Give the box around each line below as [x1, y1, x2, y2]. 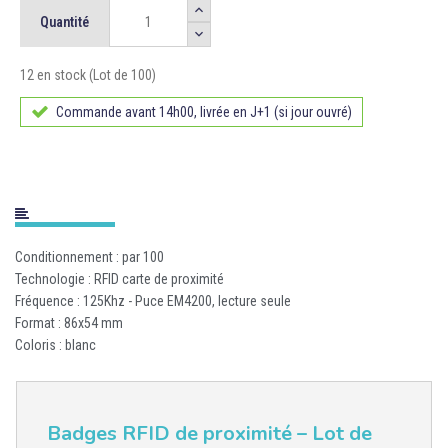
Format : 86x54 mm [15, 315, 123, 331]
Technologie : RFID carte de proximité [15, 271, 224, 287]
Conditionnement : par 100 [15, 249, 164, 265]
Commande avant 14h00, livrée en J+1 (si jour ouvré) [56, 104, 352, 120]
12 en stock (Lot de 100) [20, 67, 156, 83]
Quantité [40, 14, 89, 30]
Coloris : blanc [15, 337, 96, 353]
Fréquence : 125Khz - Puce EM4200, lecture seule [15, 293, 291, 309]
